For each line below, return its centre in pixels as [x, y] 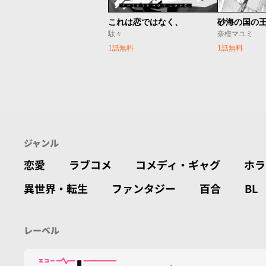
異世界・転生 [56, 189]
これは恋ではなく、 [145, 22]
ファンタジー [144, 189]
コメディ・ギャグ [178, 165]
